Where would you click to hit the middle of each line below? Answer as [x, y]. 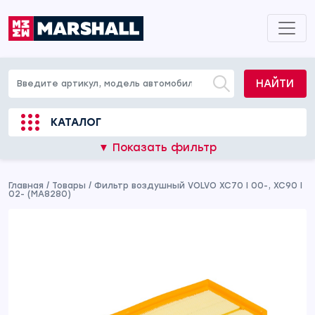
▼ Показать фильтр [157, 148]
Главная [26, 186]
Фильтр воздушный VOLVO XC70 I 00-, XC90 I [198, 186]
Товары [69, 186]
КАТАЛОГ [76, 122]
